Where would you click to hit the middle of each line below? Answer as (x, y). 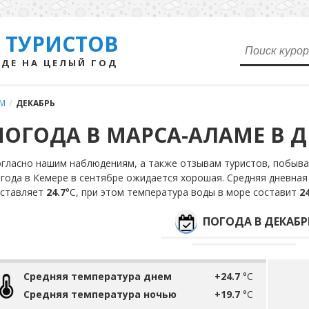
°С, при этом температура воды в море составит (182, 192)
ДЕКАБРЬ (36, 103)
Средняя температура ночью (100, 294)
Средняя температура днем (98, 276)
